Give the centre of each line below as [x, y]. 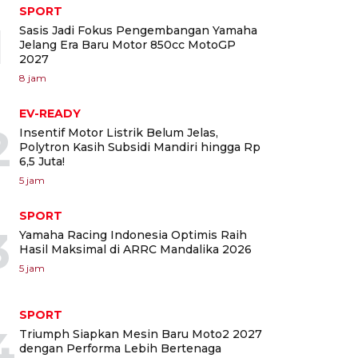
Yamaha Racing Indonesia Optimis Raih [133, 235]
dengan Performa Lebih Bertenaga [120, 348]
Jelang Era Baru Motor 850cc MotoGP [127, 44]
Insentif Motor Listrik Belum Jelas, [119, 132]
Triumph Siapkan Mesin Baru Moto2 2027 [141, 334]
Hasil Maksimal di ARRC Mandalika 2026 [135, 249]
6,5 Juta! [42, 161]
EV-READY [50, 113]
